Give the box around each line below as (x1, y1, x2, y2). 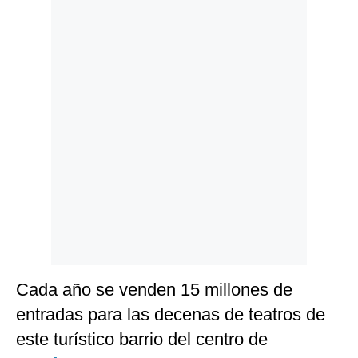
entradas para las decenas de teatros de (16, 304, 325, 325)
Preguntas (18, 65, 69, 77)
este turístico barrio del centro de (16, 329, 268, 350)
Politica (18, 15, 56, 27)
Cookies (18, 39, 58, 51)
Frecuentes (18, 77, 73, 89)
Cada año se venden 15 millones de (16, 280, 292, 300)
